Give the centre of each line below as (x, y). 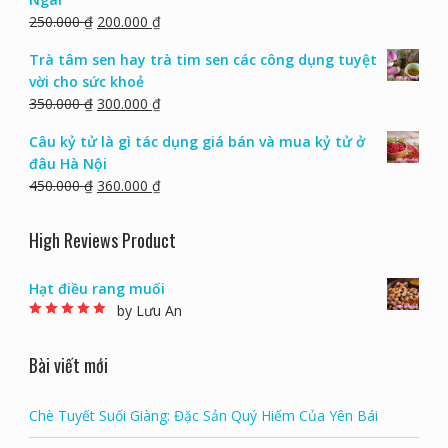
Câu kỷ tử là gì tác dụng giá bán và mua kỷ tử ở (196, 141)
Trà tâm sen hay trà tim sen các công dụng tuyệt (202, 59)
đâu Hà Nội (67, 163)
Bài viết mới (68, 364)
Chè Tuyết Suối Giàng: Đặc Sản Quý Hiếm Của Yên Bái (203, 415)
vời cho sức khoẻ (86, 81)
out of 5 (84, 325)
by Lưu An (149, 310)
